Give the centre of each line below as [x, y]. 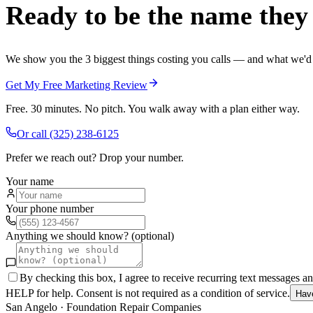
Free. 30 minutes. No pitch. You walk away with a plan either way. [153, 108]
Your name [30, 181]
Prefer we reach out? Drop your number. [95, 157]
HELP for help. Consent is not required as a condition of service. [148, 293]
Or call [33, 133]
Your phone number [50, 208]
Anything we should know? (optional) [90, 235]
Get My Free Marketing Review [77, 85]
